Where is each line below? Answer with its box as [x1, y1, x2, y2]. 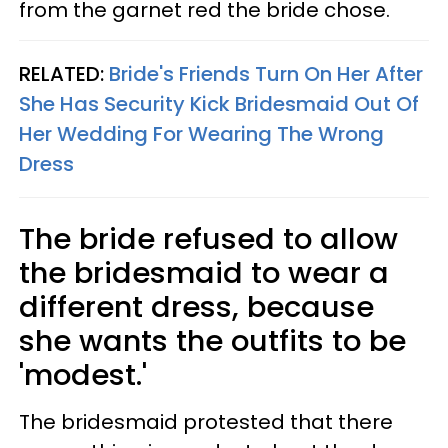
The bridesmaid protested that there [19, 407, 393, 436]
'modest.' [19, 354, 147, 395]
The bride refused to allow [19, 218, 398, 259]
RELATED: [19, 59, 109, 88]
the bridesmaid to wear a [19, 252, 389, 293]
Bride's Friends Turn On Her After [109, 59, 423, 88]
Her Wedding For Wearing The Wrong [19, 119, 384, 148]
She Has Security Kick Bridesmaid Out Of [19, 89, 419, 118]
